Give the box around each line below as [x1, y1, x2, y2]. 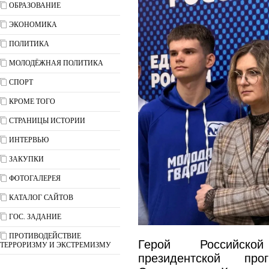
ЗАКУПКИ [9, 155, 44, 163]
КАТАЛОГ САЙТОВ [9, 193, 73, 202]
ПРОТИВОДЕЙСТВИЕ [9, 232, 81, 240]
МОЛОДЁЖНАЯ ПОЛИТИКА [9, 59, 103, 67]
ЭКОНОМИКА [9, 20, 57, 29]
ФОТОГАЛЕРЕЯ [9, 174, 61, 183]
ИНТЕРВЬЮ [9, 136, 49, 144]
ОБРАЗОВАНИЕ [9, 1, 61, 10]
